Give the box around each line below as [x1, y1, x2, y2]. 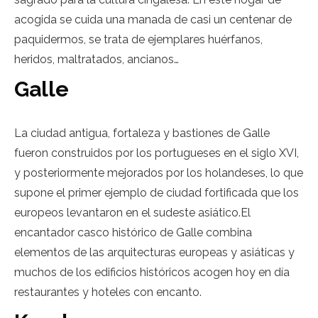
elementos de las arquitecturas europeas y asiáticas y [14, 246, 295, 259]
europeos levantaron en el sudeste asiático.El [14, 206, 251, 219]
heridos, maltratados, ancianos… [14, 53, 179, 66]
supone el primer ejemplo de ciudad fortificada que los [14, 186, 299, 199]
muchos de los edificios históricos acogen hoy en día [14, 265, 290, 279]
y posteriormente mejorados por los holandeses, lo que [14, 166, 303, 180]
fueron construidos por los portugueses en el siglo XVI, [14, 146, 299, 160]
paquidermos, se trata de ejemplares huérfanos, [14, 33, 263, 46]
